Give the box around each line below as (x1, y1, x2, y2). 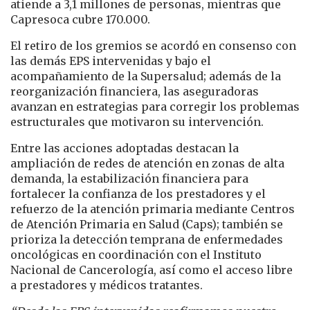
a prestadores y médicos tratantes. (10, 277, 203, 292)
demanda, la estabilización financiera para (10, 171, 248, 185)
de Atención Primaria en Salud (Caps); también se (10, 217, 283, 231)
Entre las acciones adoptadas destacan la (10, 140, 239, 155)
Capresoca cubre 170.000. (10, 12, 150, 26)
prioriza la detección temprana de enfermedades (10, 232, 283, 246)
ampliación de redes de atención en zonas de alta (10, 156, 284, 170)
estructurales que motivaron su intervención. (10, 114, 264, 129)
